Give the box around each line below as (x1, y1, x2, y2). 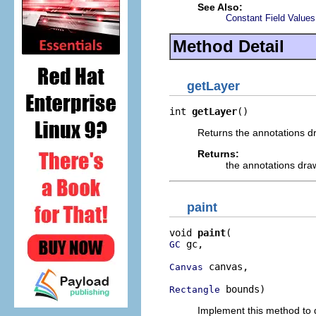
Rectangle (169, 284, 220, 295)
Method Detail (173, 37, 284, 56)
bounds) (220, 284, 265, 295)
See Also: (197, 1, 243, 13)
